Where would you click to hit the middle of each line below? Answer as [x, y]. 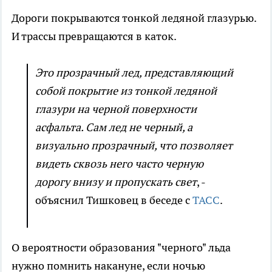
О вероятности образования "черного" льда [121, 247]
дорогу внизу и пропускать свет [116, 182]
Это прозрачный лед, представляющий [134, 72]
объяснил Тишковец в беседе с [114, 200]
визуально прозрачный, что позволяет [134, 145]
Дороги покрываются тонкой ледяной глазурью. [134, 18]
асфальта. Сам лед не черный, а [114, 127]
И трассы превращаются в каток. [94, 36]
